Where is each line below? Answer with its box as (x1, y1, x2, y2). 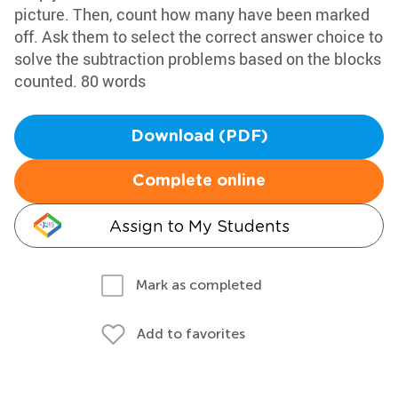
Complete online (132, 173, 266, 189)
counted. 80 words (14, 70, 146, 92)
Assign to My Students (108, 217, 290, 235)
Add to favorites (137, 325, 245, 342)
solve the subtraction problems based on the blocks (14, 48, 381, 69)
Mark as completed (136, 276, 262, 293)
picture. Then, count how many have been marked (14, 4, 370, 25)
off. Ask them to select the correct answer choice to (14, 26, 383, 47)
